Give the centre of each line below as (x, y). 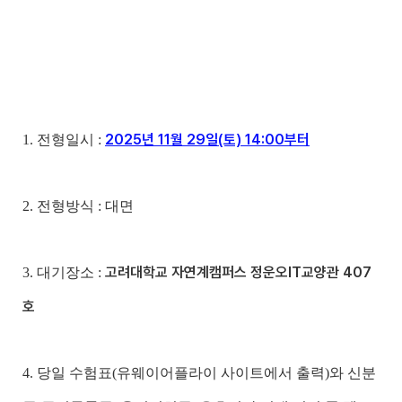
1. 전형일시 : (64, 139)
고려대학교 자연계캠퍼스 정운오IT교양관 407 (238, 272)
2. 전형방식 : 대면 (78, 205)
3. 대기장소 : (64, 272)
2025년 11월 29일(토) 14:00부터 (207, 139)
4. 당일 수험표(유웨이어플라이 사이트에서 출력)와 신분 (199, 372)
